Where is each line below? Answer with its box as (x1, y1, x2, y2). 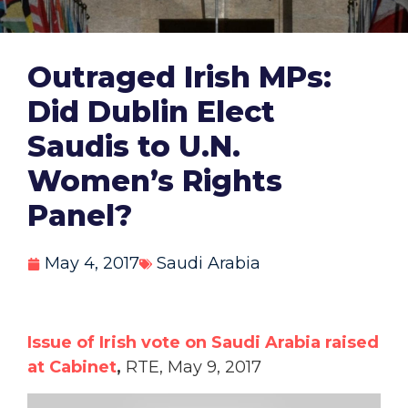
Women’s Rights (27, 163, 282, 199)
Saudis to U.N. (27, 128, 240, 165)
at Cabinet (27, 357, 117, 378)
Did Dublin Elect (27, 94, 275, 130)
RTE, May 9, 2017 (121, 357, 261, 378)
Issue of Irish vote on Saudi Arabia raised (27, 332, 379, 353)
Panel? (27, 198, 132, 234)
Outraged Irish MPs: (27, 59, 331, 96)
